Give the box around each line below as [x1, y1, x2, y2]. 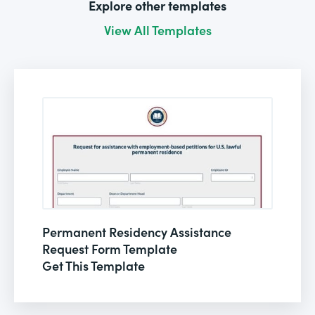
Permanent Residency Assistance [42, 222, 231, 240]
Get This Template [42, 256, 145, 274]
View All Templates [103, 20, 212, 39]
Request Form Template [42, 239, 177, 257]
